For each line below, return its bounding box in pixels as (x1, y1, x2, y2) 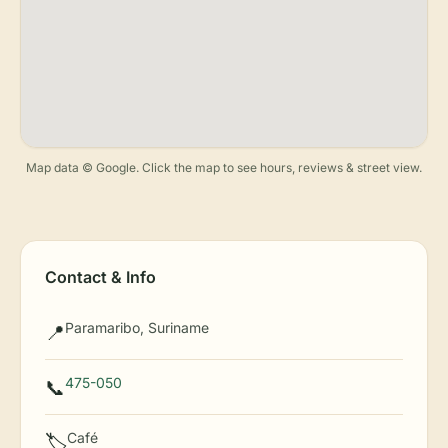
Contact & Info (45, 267, 156, 287)
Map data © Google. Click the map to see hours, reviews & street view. (26, 160, 422, 175)
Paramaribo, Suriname (65, 319, 209, 336)
